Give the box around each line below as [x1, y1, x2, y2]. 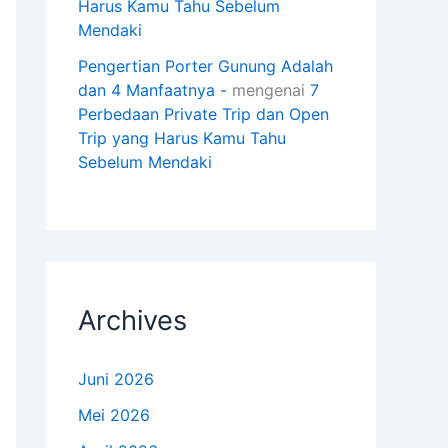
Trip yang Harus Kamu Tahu [78, 128, 286, 149]
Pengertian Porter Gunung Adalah [78, 56, 333, 77]
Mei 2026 [78, 405, 150, 426]
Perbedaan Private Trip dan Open [78, 104, 329, 125]
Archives [78, 304, 187, 338]
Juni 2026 [78, 369, 154, 390]
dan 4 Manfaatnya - [78, 80, 227, 101]
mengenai [227, 80, 310, 101]
